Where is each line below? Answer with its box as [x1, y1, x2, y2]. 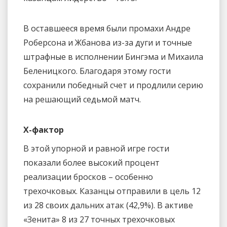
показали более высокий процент [23, 157, 160, 169]
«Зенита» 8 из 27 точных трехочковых [23, 214, 175, 225]
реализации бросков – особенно [23, 171, 153, 183]
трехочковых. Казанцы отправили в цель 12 [23, 185, 201, 197]
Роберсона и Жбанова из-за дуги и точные [23, 36, 192, 48]
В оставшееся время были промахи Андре [23, 22, 191, 34]
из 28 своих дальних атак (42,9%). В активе [23, 200, 193, 211]
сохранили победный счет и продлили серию [23, 79, 203, 91]
